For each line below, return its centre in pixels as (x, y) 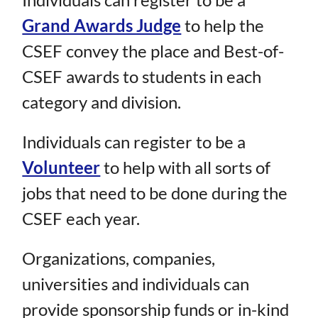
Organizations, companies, (119, 258)
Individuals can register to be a (134, 142)
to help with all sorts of (186, 168)
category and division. (102, 102)
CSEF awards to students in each (142, 77)
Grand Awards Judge (102, 26)
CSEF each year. (81, 219)
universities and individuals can (136, 284)
